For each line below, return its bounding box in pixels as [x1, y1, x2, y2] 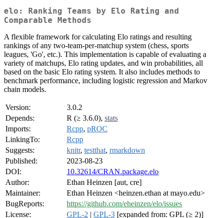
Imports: [5, 125, 31, 133]
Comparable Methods [4, 16, 91, 25]
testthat [84, 146, 106, 155]
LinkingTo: [5, 135, 40, 144]
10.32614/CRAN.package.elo [67, 167, 159, 176]
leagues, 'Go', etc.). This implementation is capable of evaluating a [4, 50, 206, 59]
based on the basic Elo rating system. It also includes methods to [4, 68, 200, 76]
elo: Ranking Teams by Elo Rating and [4, 6, 179, 16]
